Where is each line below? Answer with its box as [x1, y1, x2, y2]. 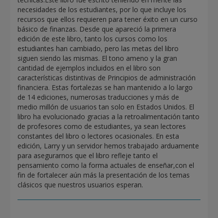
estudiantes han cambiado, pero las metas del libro [18, 44, 179, 54]
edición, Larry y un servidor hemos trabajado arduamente [18, 141, 200, 151]
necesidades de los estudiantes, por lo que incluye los [18, 5, 187, 15]
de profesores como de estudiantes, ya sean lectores [18, 122, 186, 131]
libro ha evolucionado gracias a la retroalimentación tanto [18, 112, 200, 122]
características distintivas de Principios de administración [18, 73, 196, 83]
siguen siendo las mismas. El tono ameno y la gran [18, 54, 178, 63]
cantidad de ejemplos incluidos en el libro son [18, 63, 161, 73]
